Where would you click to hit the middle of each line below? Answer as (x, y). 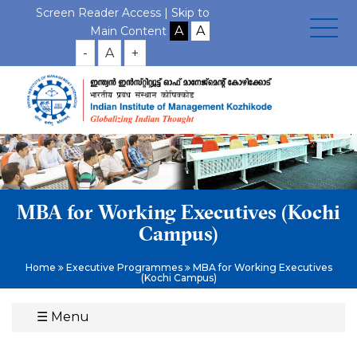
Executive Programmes (124, 268)
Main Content (128, 31)
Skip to (190, 13)
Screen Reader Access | (104, 13)
